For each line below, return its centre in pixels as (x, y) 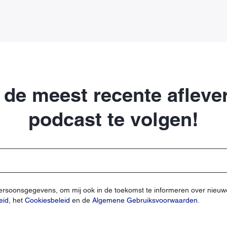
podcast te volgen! (113, 119)
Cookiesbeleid (48, 200)
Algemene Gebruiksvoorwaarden (145, 200)
